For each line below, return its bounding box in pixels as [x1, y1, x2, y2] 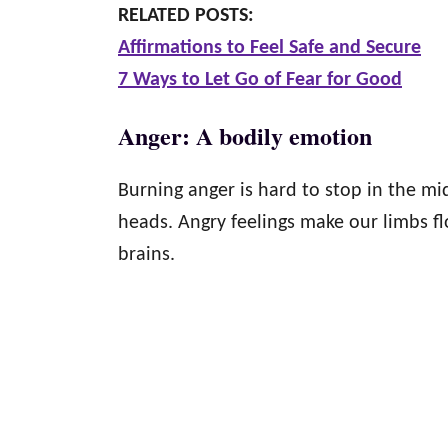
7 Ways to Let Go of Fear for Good [118, 70, 402, 90]
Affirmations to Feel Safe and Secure [118, 38, 421, 58]
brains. [118, 245, 175, 265]
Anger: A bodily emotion [118, 118, 372, 153]
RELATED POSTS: [118, 6, 254, 26]
